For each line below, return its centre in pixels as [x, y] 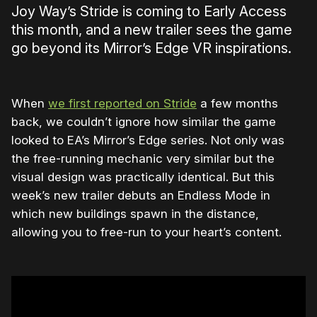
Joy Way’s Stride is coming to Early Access [149, 12]
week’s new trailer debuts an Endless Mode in [141, 196]
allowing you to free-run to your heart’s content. [146, 232]
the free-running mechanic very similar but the [143, 159]
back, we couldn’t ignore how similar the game [144, 122]
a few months [237, 104]
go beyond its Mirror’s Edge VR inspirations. [151, 48]
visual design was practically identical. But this [143, 177]
